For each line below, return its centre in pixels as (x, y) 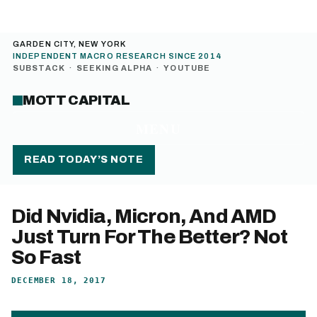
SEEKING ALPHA (114, 68)
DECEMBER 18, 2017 (59, 281)
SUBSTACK (39, 68)
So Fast (46, 257)
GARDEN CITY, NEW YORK (70, 44)
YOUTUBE (187, 68)
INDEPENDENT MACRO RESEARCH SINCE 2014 (117, 56)
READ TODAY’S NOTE (84, 160)
